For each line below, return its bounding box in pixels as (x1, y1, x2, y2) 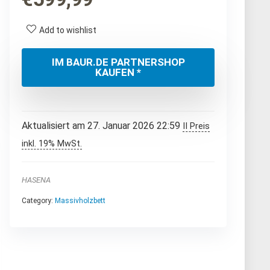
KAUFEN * (95, 66, 141, 78)
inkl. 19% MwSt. (22, 138, 82, 149)
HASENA (22, 175, 51, 184)
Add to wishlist (39, 25, 96, 35)
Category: (22, 196, 55, 205)
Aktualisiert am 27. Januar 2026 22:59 (22, 119, 183, 131)
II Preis (183, 121, 210, 131)
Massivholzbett (55, 196, 105, 205)
